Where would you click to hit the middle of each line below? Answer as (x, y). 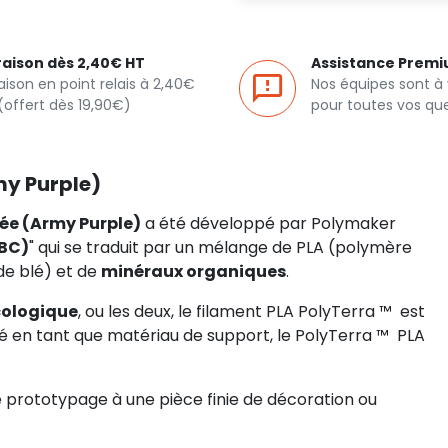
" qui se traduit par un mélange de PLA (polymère (220, 247)
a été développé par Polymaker (268, 223)
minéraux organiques (193, 271)
